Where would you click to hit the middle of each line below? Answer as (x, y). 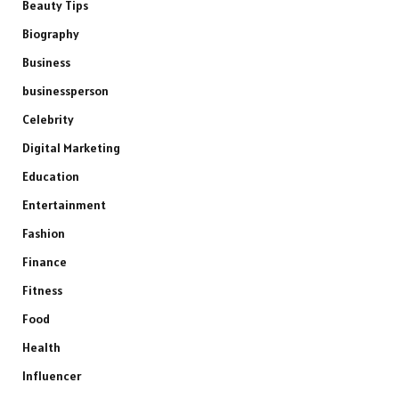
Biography (51, 33)
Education (51, 176)
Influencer (52, 375)
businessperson (65, 90)
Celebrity (48, 119)
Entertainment (64, 204)
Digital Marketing (71, 147)
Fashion (44, 233)
